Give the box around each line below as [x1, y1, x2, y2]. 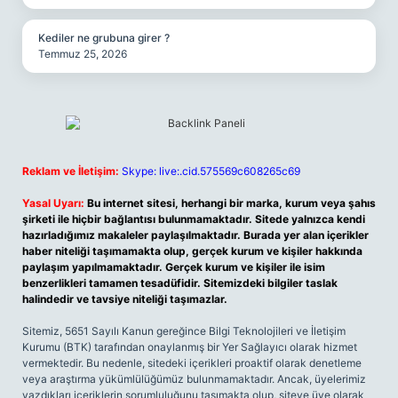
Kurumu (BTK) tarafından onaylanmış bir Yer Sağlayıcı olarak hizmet [22, 340, 357, 354]
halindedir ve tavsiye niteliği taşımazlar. [22, 292, 227, 306]
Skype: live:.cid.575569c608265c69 [122, 164, 300, 178]
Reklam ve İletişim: [22, 164, 119, 178]
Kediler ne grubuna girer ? [38, 31, 170, 44]
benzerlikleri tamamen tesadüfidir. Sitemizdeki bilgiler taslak [22, 276, 338, 290]
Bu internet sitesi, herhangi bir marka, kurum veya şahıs [87, 196, 376, 210]
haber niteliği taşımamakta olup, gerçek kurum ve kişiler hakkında [22, 244, 362, 258]
